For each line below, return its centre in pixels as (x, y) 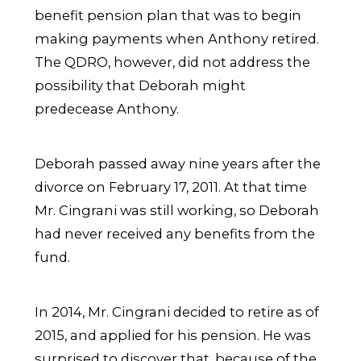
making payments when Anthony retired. (177, 38)
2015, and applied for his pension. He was (173, 336)
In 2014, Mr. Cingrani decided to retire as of (177, 312)
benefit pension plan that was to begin (168, 15)
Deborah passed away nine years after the (178, 163)
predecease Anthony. (107, 108)
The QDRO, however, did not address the (173, 62)
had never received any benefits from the (175, 233)
